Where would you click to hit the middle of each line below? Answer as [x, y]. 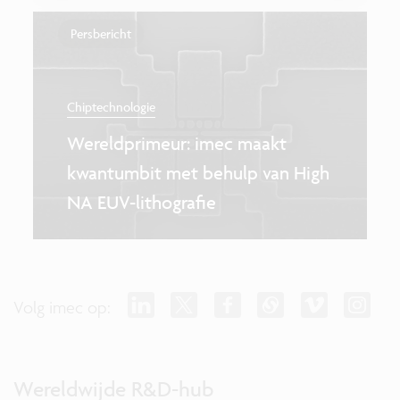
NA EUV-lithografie [141, 203]
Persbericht [101, 34]
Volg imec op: [62, 307]
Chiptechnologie [111, 106]
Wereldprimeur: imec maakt [176, 144]
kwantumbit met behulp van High [198, 173]
